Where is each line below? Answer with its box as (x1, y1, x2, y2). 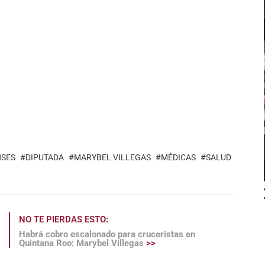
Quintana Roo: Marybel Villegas (18, 238, 146, 249)
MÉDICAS (161, 153, 196, 163)
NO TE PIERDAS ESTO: (18, 214, 108, 225)
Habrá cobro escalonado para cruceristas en (18, 229, 195, 240)
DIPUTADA (25, 153, 64, 163)
